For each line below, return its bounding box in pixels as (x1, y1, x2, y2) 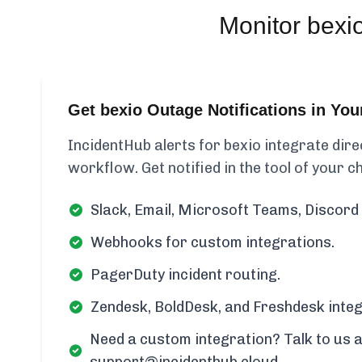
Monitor (219, 12, 307, 39)
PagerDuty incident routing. (90, 266, 280, 284)
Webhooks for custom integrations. (90, 234, 335, 251)
